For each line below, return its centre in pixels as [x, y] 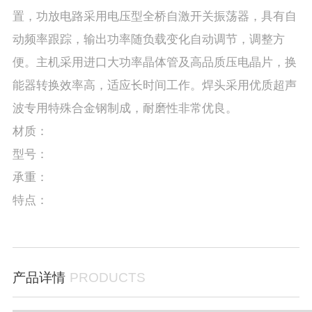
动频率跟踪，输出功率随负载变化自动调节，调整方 [148, 39]
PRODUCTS [107, 278]
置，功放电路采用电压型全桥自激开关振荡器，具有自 [154, 16]
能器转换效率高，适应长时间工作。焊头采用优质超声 [154, 85]
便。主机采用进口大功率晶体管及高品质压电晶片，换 [154, 62]
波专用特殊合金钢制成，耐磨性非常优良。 [125, 108]
